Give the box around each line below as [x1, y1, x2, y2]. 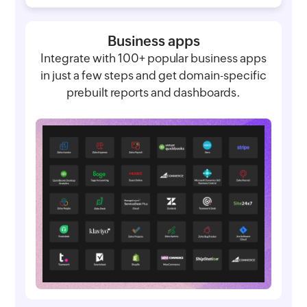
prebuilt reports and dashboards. [66, 85, 241, 99]
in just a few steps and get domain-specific [40, 68, 267, 82]
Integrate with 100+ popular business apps [40, 51, 267, 65]
